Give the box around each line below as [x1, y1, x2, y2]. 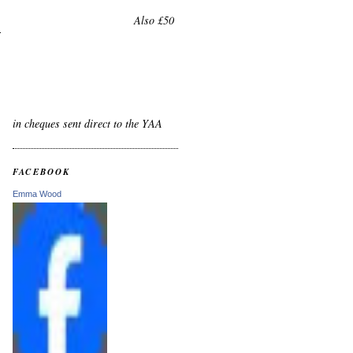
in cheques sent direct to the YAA [13, 116, 162, 132]
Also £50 [131, 13, 174, 28]
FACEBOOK [13, 165, 71, 178]
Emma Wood [13, 188, 61, 199]
